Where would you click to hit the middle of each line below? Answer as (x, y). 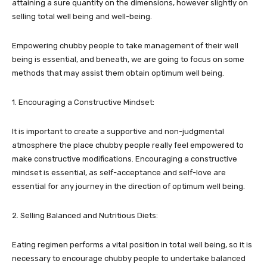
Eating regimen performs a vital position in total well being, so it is (132, 244)
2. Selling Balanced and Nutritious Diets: (85, 215)
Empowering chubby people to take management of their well (125, 45)
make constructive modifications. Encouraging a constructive (125, 159)
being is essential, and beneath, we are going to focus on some (128, 59)
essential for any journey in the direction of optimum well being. (128, 186)
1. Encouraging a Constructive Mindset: (83, 102)
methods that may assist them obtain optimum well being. (118, 73)
